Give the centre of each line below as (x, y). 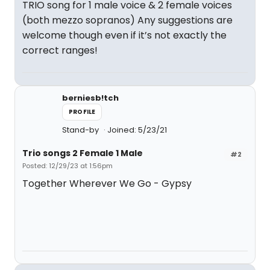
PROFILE (82, 112)
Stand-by (81, 130)
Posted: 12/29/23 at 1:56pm (67, 166)
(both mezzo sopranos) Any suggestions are (127, 20)
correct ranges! (60, 50)
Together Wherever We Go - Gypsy (107, 184)
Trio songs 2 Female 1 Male (83, 153)
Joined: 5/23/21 (137, 130)
